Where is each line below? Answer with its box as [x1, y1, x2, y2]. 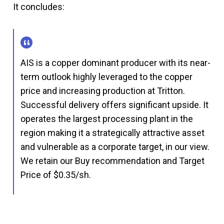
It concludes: [13, 1, 64, 12]
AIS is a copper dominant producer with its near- [20, 57, 210, 68]
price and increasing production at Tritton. [20, 85, 185, 96]
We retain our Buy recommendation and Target [20, 155, 204, 166]
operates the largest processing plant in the [20, 113, 193, 124]
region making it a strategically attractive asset [20, 127, 204, 138]
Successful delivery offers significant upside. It [20, 99, 208, 110]
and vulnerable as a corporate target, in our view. [20, 141, 209, 152]
